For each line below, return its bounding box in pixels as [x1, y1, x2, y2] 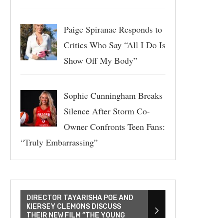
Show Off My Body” [63, 54, 137, 66]
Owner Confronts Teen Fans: [63, 120, 165, 132]
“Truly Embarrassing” [20, 136, 98, 148]
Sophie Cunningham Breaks [63, 89, 163, 101]
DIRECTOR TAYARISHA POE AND [26, 193, 133, 202]
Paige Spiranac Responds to [63, 23, 162, 35]
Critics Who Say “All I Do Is [63, 38, 165, 51]
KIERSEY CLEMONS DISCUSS [26, 202, 121, 211]
